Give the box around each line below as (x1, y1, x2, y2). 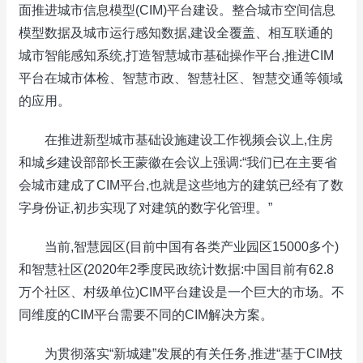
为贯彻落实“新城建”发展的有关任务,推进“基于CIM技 (19, 347, 343, 361)
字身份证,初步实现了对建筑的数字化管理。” (19, 201, 272, 215)
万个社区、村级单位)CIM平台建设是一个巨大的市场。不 (19, 285, 344, 299)
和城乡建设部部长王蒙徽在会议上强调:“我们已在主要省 (19, 156, 337, 169)
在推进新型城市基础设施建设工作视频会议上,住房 (19, 133, 333, 147)
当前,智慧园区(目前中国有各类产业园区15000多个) (19, 240, 339, 254)
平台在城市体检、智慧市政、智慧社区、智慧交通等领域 (19, 71, 343, 85)
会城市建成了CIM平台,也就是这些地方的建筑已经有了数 (19, 178, 344, 192)
